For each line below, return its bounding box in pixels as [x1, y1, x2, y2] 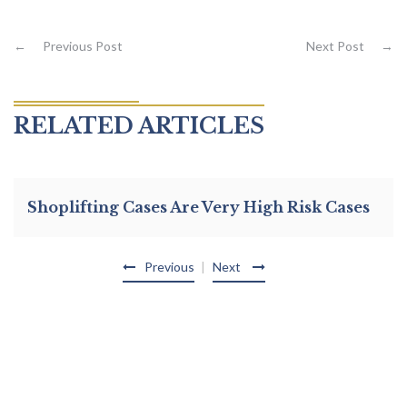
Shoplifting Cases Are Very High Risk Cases [27, 198, 370, 216]
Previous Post [40, 38, 123, 54]
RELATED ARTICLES [14, 113, 264, 139]
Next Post [306, 38, 367, 54]
